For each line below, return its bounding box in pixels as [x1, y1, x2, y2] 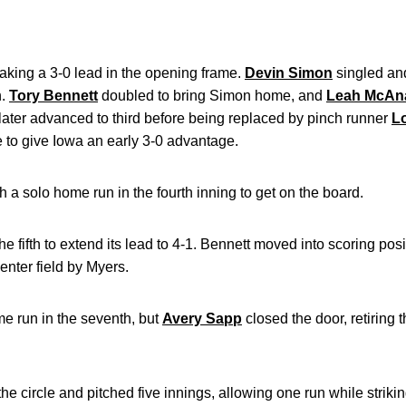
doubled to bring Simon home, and [98, 88, 326, 103]
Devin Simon [245, 65, 333, 81]
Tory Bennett [9, 88, 98, 103]
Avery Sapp [162, 311, 242, 326]
